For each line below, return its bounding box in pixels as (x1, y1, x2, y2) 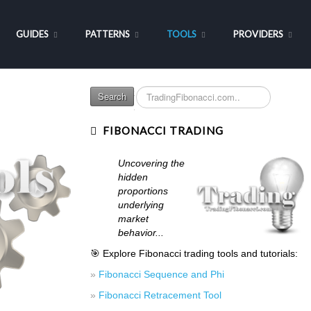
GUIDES (16, 28, 49, 40)
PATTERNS (85, 28, 131, 40)
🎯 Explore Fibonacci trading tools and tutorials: (90, 248, 298, 259)
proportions (117, 185, 168, 196)
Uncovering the (117, 158, 185, 169)
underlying (117, 199, 164, 210)
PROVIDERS (233, 28, 284, 40)
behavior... (117, 227, 164, 238)
